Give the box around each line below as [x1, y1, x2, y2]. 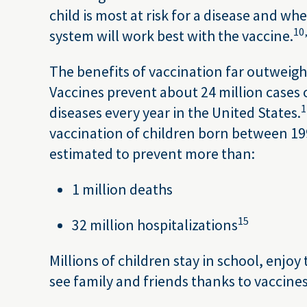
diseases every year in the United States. [49, 103, 301, 122]
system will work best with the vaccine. [49, 26, 293, 45]
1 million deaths [72, 180, 173, 199]
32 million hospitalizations [72, 215, 238, 234]
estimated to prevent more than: [49, 144, 255, 163]
